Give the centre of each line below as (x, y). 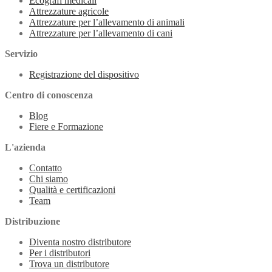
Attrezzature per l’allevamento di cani (101, 33)
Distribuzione (32, 222)
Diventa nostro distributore (80, 242)
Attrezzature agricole (69, 12)
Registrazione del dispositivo (84, 75)
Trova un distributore (69, 264)
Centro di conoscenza (49, 95)
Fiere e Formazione (66, 127)
